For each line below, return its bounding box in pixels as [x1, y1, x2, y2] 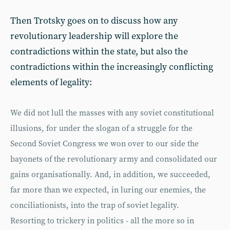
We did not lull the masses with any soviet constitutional [10, 108, 214, 118]
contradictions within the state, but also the [10, 46, 188, 57]
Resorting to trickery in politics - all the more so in [10, 216, 194, 226]
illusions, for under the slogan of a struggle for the [10, 124, 193, 133]
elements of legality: [10, 76, 92, 88]
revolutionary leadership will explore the [10, 30, 178, 42]
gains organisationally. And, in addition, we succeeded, [10, 170, 210, 180]
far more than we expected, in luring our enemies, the [10, 185, 206, 195]
